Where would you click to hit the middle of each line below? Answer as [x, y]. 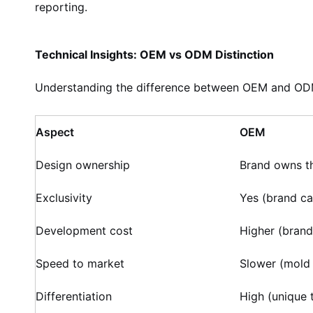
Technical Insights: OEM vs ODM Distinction [154, 54]
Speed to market [80, 263]
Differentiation [74, 296]
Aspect [55, 132]
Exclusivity [64, 198]
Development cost [84, 231]
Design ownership [83, 165]
